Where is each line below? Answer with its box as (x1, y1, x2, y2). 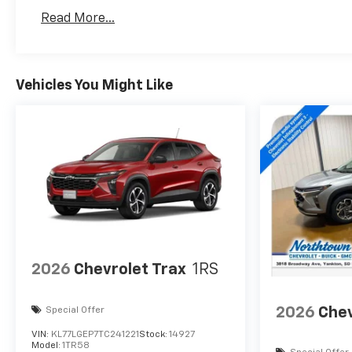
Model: (31, 340, 62, 350)
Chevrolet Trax (74, 262, 186, 278)
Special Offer (46, 305, 104, 315)
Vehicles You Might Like (16, 78, 173, 93)
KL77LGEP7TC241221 (51, 329, 139, 339)
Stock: (139, 329, 169, 339)
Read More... (41, 13, 115, 26)
